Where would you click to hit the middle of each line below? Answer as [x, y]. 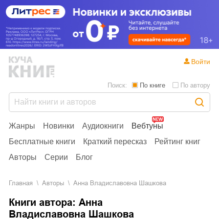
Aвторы [55, 183]
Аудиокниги [103, 126]
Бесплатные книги [42, 141]
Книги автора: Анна [56, 202]
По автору [195, 85]
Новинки [59, 126]
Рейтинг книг [177, 141]
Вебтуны [147, 126]
